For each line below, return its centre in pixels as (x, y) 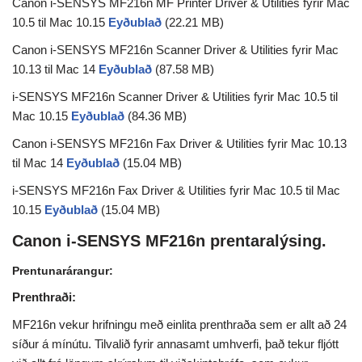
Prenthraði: (44, 297)
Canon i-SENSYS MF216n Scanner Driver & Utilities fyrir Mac (175, 50)
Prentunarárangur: (63, 271)
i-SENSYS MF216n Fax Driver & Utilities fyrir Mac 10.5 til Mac (176, 191)
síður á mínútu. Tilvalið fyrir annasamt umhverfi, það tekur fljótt (175, 344)
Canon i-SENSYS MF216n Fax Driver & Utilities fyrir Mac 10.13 (179, 144)
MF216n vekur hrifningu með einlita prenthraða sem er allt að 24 (179, 325)
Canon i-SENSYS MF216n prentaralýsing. (169, 241)
